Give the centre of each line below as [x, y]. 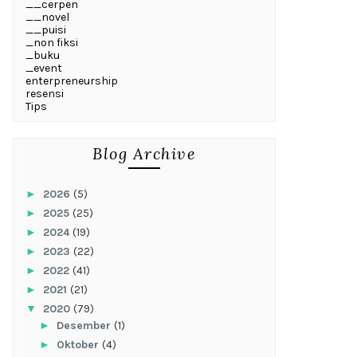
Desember [85, 325]
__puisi [46, 29]
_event [44, 68]
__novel [47, 17]
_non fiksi [52, 42]
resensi [45, 93]
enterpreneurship [72, 80]
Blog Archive [144, 153]
